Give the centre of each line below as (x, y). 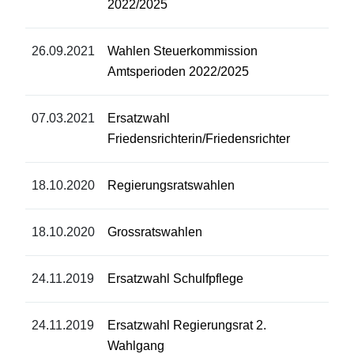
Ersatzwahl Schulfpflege (175, 279)
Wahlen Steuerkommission (183, 51)
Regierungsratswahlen (171, 186)
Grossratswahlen (155, 232)
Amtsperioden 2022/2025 (178, 72)
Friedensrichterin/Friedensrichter (199, 139)
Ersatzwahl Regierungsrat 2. (187, 326)
